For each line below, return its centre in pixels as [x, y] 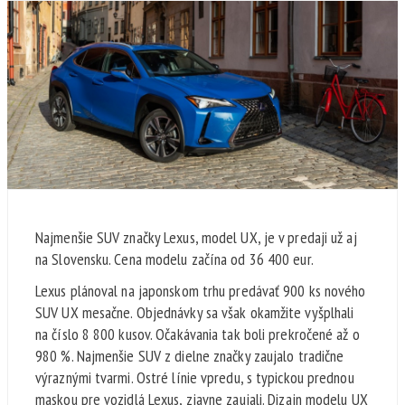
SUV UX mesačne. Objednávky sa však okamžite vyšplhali [195, 313]
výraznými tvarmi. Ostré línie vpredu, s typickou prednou [195, 378]
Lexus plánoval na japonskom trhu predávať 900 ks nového [201, 291]
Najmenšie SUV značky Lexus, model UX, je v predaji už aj [196, 238]
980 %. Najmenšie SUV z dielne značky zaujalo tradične [190, 356]
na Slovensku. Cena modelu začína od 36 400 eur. [174, 259]
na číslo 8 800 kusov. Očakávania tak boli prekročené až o [198, 334]
